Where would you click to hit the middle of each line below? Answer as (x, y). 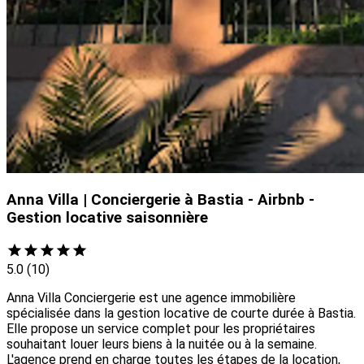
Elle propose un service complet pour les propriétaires (161, 329)
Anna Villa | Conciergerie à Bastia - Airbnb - (160, 200)
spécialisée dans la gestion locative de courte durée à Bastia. (181, 314)
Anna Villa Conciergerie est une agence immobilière (151, 298)
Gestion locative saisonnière (107, 218)
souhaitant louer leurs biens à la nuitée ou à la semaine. (162, 344)
